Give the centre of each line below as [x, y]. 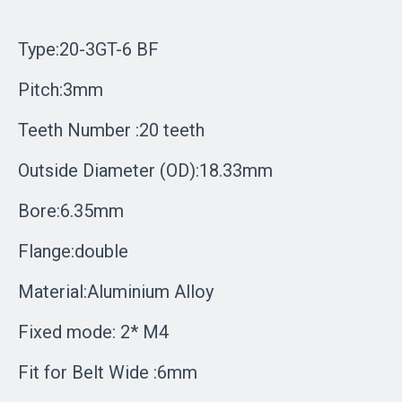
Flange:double [75, 251]
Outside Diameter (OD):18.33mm [145, 170]
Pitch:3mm [61, 90]
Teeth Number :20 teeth [114, 130]
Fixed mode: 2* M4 [96, 332]
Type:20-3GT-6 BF [91, 49]
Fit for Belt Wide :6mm [110, 372]
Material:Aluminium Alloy [118, 292]
